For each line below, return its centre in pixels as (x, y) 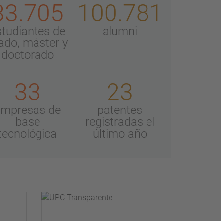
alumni (120, 31)
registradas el (120, 122)
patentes (120, 110)
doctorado (27, 55)
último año (120, 134)
